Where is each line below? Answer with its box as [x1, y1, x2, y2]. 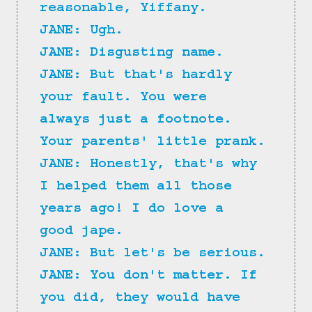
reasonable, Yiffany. [40, 2, 207, 17]
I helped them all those [40, 180, 240, 195]
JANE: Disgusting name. [40, 47, 224, 61]
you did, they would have [40, 292, 249, 306]
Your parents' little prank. [40, 136, 265, 150]
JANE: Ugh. [40, 24, 123, 39]
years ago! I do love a [40, 203, 232, 217]
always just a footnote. [40, 114, 240, 128]
